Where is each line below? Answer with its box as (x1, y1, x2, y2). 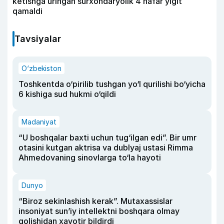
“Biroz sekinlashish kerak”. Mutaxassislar (18, 196, 172, 206)
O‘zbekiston (21, 64, 61, 73)
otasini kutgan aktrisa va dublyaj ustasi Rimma (18, 142, 193, 153)
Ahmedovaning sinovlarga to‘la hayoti (18, 152, 161, 163)
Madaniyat (21, 117, 56, 126)
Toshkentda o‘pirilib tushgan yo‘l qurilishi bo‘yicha (18, 79, 205, 89)
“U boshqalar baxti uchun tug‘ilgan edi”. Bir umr (18, 132, 196, 143)
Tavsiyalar (14, 33, 61, 44)
